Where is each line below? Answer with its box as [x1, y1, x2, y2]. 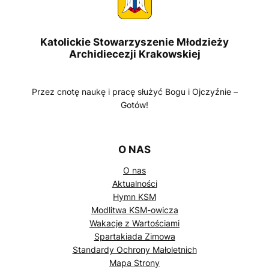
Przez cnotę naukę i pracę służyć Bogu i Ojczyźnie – [31, 86, 238, 97]
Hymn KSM [113, 192, 156, 202]
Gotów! [121, 100, 148, 110]
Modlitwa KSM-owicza [91, 205, 178, 216]
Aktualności [112, 178, 157, 189]
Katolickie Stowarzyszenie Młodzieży [40, 35, 229, 48]
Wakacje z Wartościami [89, 218, 180, 229]
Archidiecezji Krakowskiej [68, 47, 201, 60]
